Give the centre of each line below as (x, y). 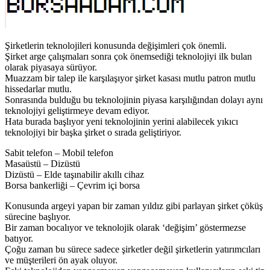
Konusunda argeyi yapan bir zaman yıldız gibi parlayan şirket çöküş (134, 206)
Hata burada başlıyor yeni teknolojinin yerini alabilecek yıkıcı (121, 121)
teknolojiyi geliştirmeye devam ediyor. (77, 110)
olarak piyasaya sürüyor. (51, 67)
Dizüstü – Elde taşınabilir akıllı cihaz (74, 174)
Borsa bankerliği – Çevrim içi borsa (72, 185)
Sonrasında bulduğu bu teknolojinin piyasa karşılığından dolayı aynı (134, 99)
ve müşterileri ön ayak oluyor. (61, 260)
